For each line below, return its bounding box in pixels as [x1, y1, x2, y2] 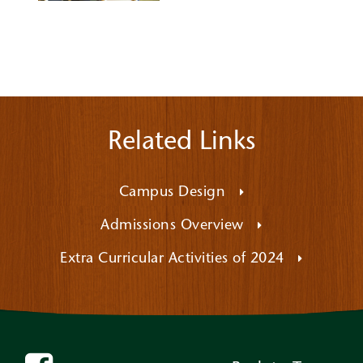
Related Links [108, 130, 255, 156]
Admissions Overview [100, 219, 249, 233]
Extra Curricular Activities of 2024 [60, 252, 289, 267]
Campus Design [118, 186, 230, 200]
